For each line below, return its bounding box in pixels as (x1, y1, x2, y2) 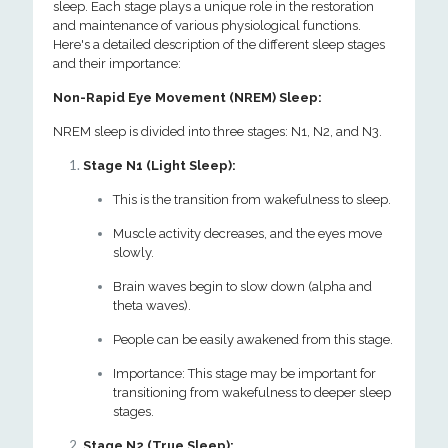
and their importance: (53, 56, 181, 71)
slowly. (113, 245, 154, 260)
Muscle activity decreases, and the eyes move (113, 226, 382, 241)
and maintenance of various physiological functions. (53, 18, 361, 33)
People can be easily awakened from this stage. (113, 332, 393, 347)
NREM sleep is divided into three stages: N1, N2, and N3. (53, 124, 382, 139)
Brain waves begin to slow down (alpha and (113, 279, 372, 294)
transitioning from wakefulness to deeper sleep (113, 385, 391, 400)
